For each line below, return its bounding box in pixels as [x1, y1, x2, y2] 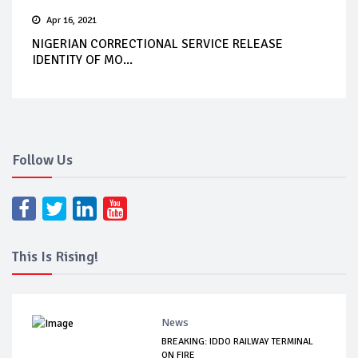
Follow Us [12, 151, 73, 169]
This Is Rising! [12, 248, 98, 265]
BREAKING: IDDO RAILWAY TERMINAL [161, 336, 314, 348]
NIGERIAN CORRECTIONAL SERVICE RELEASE [32, 36, 283, 52]
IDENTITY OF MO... [32, 52, 133, 68]
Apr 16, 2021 [46, 14, 97, 26]
